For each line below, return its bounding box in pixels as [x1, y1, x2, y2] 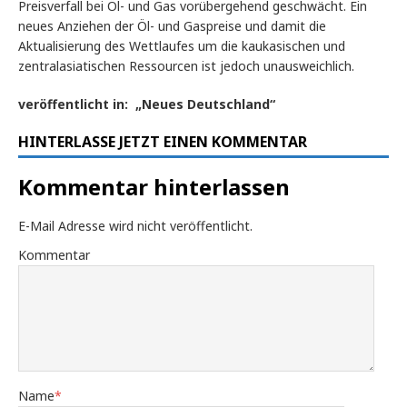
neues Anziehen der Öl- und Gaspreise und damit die [18, 17, 326, 35]
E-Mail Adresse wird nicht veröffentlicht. [18, 217, 253, 235]
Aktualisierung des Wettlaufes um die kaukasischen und [18, 37, 345, 55]
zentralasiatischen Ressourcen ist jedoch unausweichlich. [18, 57, 354, 75]
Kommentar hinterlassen [18, 172, 290, 203]
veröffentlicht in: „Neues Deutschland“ [18, 95, 275, 114]
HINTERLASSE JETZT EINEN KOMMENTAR [18, 132, 307, 153]
